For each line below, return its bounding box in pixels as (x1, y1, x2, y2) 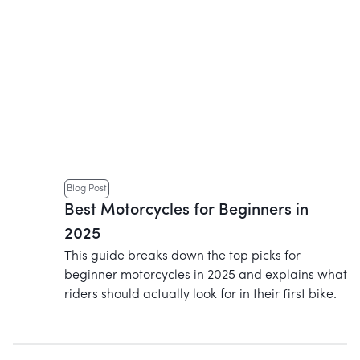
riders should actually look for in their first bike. (64, 288, 337, 302)
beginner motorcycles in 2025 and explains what (64, 269, 347, 283)
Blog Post (67, 184, 107, 194)
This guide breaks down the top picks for (64, 250, 301, 264)
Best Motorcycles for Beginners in (64, 202, 309, 219)
